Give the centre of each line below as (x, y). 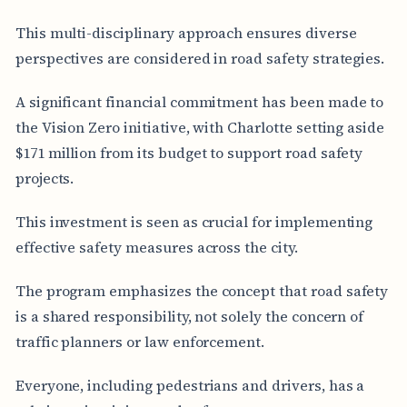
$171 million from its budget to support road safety (189, 152)
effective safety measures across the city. (156, 247)
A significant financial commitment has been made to (199, 101)
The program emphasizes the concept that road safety (202, 290)
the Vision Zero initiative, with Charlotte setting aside (200, 127)
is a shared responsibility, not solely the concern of (189, 316)
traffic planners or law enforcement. (140, 341)
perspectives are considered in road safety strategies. (200, 58)
